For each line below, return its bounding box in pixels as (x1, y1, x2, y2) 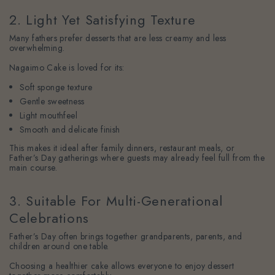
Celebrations (9, 208, 89, 228)
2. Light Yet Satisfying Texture (9, 10, 196, 30)
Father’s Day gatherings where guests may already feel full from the (9, 152, 265, 165)
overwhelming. (9, 42, 65, 55)
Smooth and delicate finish (19, 123, 120, 136)
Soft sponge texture (19, 81, 93, 94)
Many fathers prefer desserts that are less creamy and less (9, 32, 227, 45)
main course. (9, 161, 58, 174)
